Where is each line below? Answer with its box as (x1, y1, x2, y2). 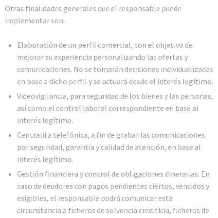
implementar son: (5, 15, 65, 25)
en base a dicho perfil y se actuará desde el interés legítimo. (17, 76, 213, 87)
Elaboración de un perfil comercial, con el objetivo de (17, 40, 193, 50)
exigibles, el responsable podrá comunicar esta (17, 193, 173, 203)
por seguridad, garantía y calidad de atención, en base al (17, 142, 201, 152)
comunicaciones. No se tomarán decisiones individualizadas (17, 64, 213, 74)
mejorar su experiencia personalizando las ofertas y (17, 52, 188, 62)
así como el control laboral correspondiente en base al (17, 103, 199, 113)
